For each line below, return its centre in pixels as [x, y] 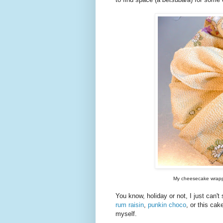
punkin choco [167, 205]
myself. [126, 214]
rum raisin [130, 205]
